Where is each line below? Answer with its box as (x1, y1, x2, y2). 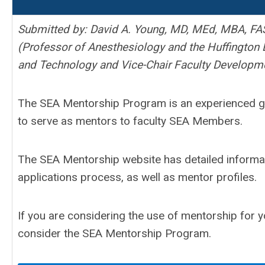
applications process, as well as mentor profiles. (18, 170, 257, 184)
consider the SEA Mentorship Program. (18, 227, 214, 240)
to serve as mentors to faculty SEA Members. (18, 114, 243, 128)
